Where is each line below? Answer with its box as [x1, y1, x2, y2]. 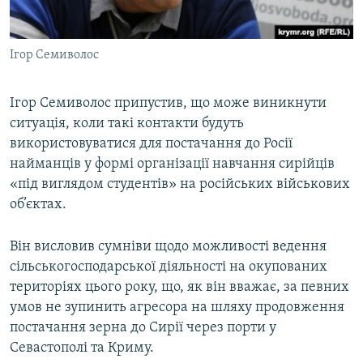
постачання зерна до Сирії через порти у [10, 320, 276, 336]
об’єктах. [10, 197, 66, 213]
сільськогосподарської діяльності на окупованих [10, 259, 327, 275]
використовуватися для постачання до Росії [10, 136, 293, 152]
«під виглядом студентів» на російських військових [10, 177, 350, 193]
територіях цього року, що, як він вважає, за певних [10, 280, 349, 296]
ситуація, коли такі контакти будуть [10, 116, 244, 132]
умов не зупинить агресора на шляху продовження [10, 300, 344, 316]
